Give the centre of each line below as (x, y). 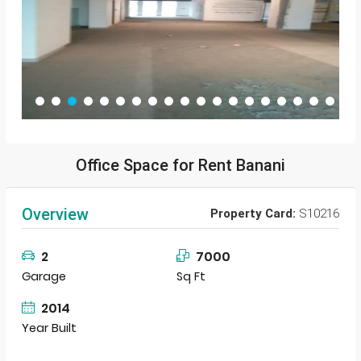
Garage (44, 276)
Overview (55, 214)
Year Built (49, 328)
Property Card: (253, 214)
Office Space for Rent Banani (180, 165)
